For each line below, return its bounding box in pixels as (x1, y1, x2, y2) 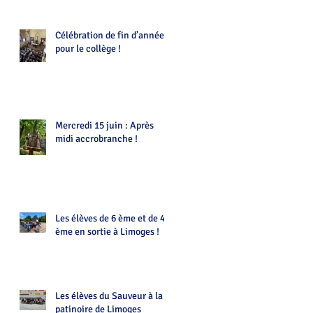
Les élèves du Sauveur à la (55, 290, 163, 302)
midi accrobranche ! (55, 133, 138, 145)
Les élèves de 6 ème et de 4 (55, 212, 165, 224)
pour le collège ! (55, 43, 121, 54)
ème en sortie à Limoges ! (55, 226, 159, 238)
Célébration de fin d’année (55, 29, 164, 41)
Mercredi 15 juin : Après (55, 119, 154, 131)
